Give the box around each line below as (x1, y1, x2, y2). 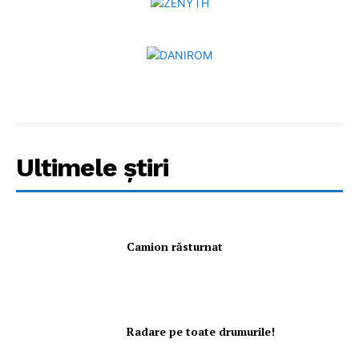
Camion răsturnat (127, 238, 224, 254)
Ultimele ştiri (16, 151, 168, 183)
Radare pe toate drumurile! (127, 323, 279, 339)
